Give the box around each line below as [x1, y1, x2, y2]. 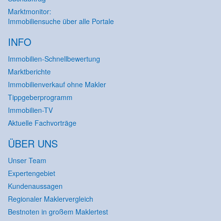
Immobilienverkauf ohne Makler [7, 79, 106, 90]
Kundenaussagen [7, 181, 63, 191]
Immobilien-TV [7, 105, 53, 115]
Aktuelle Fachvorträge [7, 118, 76, 128]
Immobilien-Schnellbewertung [7, 54, 100, 64]
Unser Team [7, 155, 46, 166]
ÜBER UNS [7, 136, 58, 151]
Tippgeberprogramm [7, 92, 73, 103]
